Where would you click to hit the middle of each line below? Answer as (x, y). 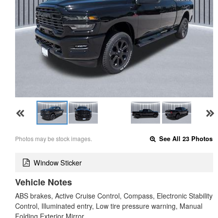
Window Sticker (58, 163)
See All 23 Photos (185, 138)
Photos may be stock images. (54, 138)
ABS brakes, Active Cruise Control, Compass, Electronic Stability (114, 196)
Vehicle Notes (44, 182)
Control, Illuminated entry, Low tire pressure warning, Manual (109, 206)
